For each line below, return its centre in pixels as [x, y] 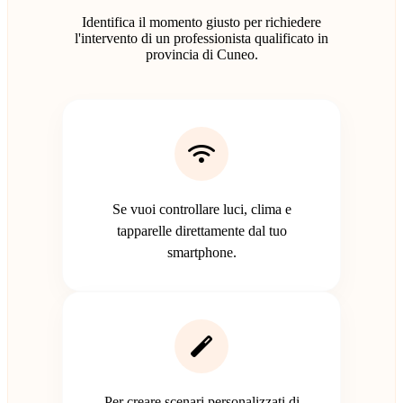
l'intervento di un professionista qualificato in [201, 38]
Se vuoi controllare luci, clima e [201, 209]
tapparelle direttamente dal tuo [201, 230]
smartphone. [201, 252]
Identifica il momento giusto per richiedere [201, 22]
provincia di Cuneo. [201, 54]
